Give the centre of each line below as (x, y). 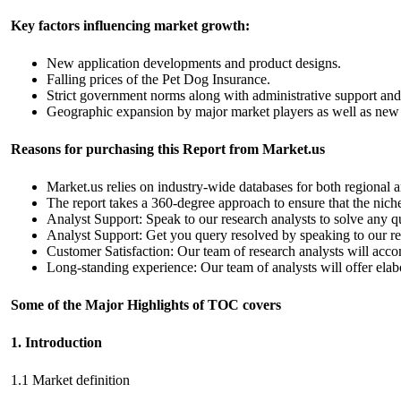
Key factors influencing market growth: (130, 26)
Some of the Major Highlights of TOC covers (146, 305)
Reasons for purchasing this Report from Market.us (168, 149)
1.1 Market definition (70, 380)
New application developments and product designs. (194, 63)
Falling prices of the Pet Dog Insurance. (158, 79)
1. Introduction (56, 342)
